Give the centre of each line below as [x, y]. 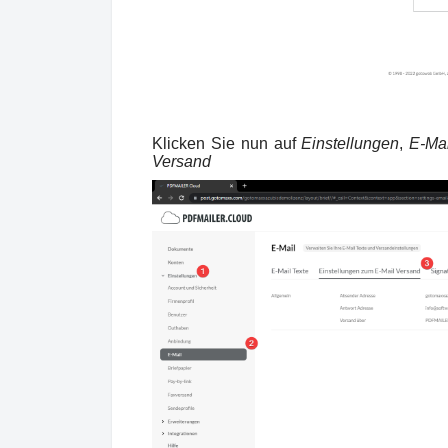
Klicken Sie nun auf [227, 144]
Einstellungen [350, 144]
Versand [181, 162]
